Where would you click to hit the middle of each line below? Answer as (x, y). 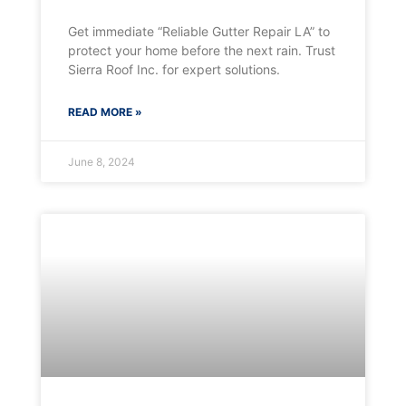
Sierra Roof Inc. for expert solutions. (174, 70)
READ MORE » (105, 112)
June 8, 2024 (101, 162)
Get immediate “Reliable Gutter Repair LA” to (198, 32)
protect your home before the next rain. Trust (201, 51)
